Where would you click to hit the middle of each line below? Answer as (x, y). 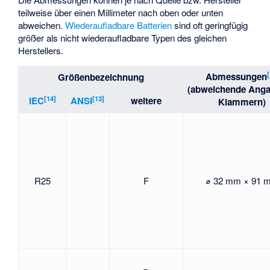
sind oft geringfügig (210, 25)
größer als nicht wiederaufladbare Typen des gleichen (123, 38)
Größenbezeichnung (101, 77)
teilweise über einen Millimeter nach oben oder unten (121, 13)
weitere (146, 101)
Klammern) (242, 102)
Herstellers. (41, 51)
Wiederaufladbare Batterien (119, 25)
